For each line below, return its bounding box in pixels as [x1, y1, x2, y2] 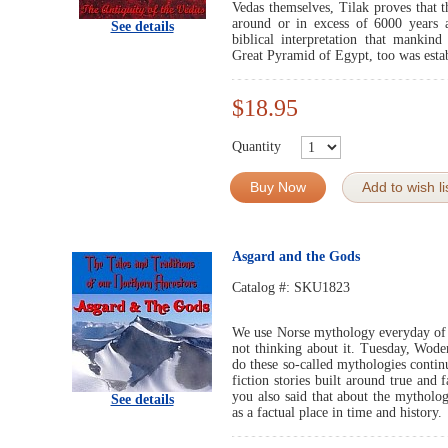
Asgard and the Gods [232, 249, 360, 264]
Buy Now [250, 179, 306, 195]
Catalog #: [232, 280, 294, 295]
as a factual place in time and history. [232, 405, 442, 420]
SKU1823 [294, 280, 350, 295]
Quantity [232, 138, 281, 154]
